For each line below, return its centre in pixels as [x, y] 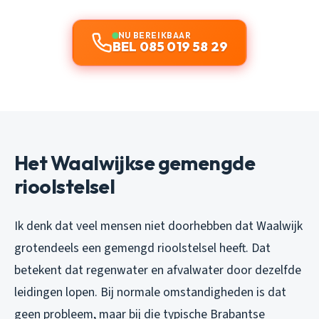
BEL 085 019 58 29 [170, 46]
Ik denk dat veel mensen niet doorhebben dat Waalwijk [158, 226]
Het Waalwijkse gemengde [135, 162]
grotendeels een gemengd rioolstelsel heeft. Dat [142, 248]
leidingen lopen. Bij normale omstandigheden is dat [150, 292]
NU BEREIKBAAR [155, 35]
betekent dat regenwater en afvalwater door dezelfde [158, 270]
